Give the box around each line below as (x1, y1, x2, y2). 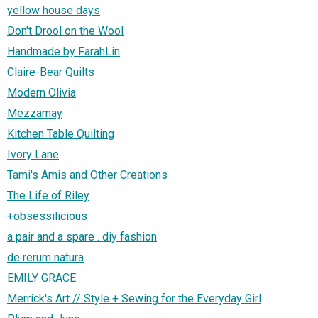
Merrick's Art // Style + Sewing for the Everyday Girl (7, 291, 261, 305)
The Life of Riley (7, 188, 89, 202)
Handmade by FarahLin (7, 44, 120, 58)
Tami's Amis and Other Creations (7, 168, 168, 182)
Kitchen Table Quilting (7, 126, 114, 141)
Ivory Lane (7, 147, 59, 161)
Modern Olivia (7, 85, 76, 99)
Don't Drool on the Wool (7, 23, 124, 38)
